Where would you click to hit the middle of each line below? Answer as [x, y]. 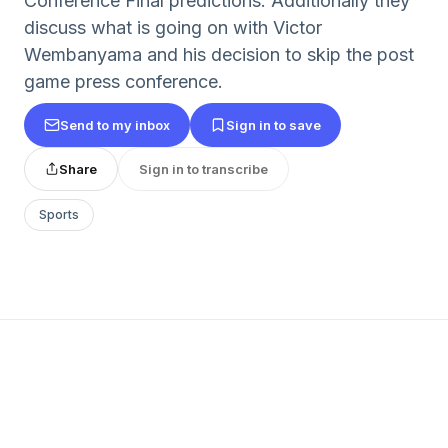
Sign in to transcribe [203, 168]
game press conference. [123, 81]
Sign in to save [273, 124]
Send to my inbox [115, 124]
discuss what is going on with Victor [173, 27]
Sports [59, 214]
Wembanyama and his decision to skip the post [219, 54]
